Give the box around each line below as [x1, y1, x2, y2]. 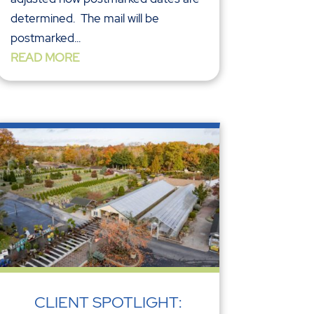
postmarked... [10, 29, 81, 46]
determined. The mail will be [10, 10, 159, 26]
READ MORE [10, 49, 79, 65]
